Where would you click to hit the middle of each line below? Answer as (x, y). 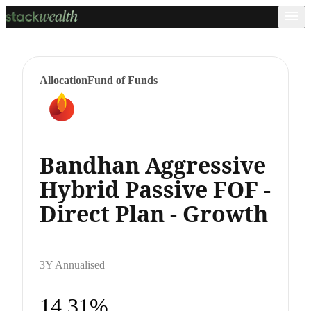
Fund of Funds (123, 80)
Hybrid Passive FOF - (155, 189)
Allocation (64, 80)
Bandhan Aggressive (153, 165)
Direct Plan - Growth (154, 213)
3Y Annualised (72, 264)
